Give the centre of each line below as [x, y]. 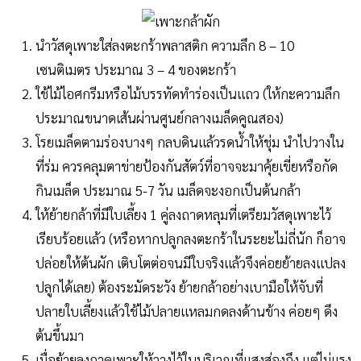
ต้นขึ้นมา [60, 335]
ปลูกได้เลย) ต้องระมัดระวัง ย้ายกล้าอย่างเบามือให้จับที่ [179, 286]
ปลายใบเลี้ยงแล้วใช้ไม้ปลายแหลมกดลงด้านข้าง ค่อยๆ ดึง [187, 311]
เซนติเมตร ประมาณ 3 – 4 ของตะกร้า [136, 69]
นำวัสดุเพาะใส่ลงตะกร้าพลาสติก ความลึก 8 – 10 [165, 45]
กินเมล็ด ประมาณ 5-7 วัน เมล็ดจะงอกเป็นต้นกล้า [168, 190]
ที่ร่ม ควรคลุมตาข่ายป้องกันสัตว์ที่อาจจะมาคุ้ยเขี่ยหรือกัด [187, 166]
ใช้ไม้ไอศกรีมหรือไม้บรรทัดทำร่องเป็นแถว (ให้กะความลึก [188, 93]
